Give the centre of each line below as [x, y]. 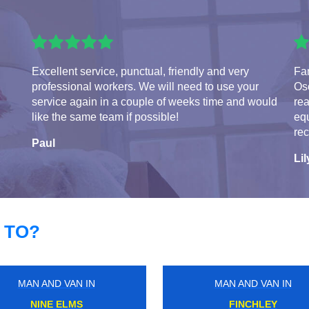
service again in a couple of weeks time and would [154, 101]
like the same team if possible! [105, 117]
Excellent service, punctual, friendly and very [140, 71]
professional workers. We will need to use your [145, 86]
